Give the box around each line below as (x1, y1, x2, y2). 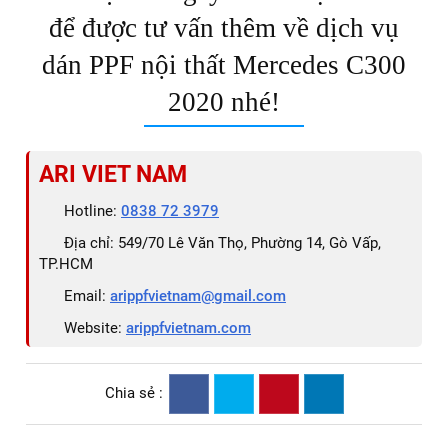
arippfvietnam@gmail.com (110, 286, 286, 305)
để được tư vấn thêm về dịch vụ (49, 12, 399, 43)
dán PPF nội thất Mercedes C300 (42, 49, 406, 80)
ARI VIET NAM (39, 160, 187, 187)
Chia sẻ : (104, 384, 163, 403)
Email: (64, 286, 110, 305)
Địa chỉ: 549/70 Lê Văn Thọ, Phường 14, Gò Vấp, (64, 233, 381, 252)
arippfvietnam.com (126, 318, 251, 337)
